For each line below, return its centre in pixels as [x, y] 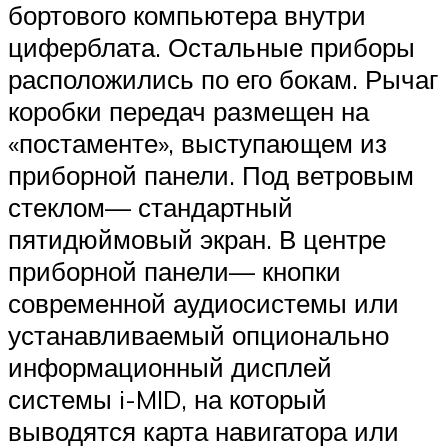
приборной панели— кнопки [174, 271]
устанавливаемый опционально [198, 335]
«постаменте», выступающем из [197, 143]
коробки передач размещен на [188, 111]
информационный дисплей [170, 367]
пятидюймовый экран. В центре [197, 239]
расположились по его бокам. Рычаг [223, 79]
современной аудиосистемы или [203, 303]
